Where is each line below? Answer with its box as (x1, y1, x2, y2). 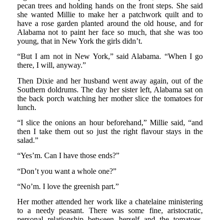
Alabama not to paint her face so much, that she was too (17, 28, 203, 37)
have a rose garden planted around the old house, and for (17, 19, 203, 28)
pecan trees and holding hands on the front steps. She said (17, 1, 203, 10)
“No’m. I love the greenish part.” (17, 182, 119, 191)
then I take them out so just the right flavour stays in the (17, 127, 203, 136)
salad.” (17, 136, 38, 145)
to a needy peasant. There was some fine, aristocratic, (17, 206, 203, 215)
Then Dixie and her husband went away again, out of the (17, 76, 203, 85)
